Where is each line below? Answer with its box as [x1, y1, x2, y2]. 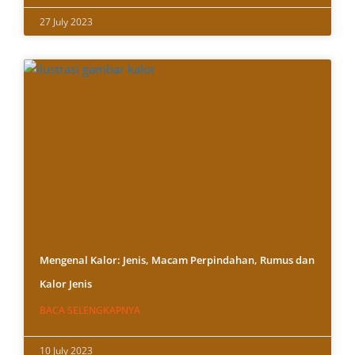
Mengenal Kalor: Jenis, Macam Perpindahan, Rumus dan [40, 253, 315, 268]
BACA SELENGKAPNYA [40, 303, 140, 318]
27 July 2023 [40, 15, 93, 29]
